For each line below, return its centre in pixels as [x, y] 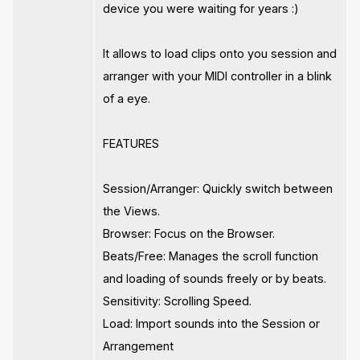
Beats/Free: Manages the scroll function [211, 256]
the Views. [132, 211]
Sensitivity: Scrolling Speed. [178, 301]
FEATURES [131, 143]
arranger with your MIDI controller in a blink [218, 76]
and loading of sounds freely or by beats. [215, 278]
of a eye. [127, 98]
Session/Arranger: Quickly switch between [218, 188]
